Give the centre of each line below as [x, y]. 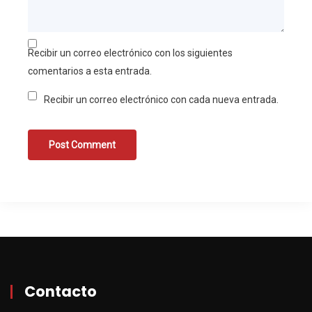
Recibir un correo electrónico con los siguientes [130, 53]
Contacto [61, 291]
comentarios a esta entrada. [90, 71]
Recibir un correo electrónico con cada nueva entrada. [161, 100]
